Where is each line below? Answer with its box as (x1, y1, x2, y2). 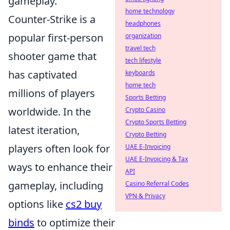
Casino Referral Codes (125, 179, 189, 188)
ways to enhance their (8, 160, 112, 174)
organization (125, 31, 161, 40)
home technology (125, 7, 175, 15)
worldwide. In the (8, 105, 91, 119)
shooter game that (8, 49, 97, 63)
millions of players (8, 86, 95, 100)
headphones (125, 19, 161, 28)
